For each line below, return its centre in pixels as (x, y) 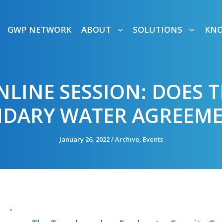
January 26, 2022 (85, 139)
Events (153, 139)
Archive (127, 139)
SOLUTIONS (158, 29)
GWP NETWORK (40, 29)
